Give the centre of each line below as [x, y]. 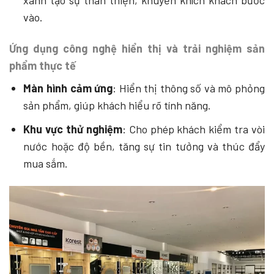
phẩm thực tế [43, 66]
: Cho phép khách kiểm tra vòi [194, 129]
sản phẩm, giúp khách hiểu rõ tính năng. [117, 106]
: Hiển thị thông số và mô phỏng [189, 88]
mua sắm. [46, 163]
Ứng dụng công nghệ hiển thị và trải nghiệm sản [137, 49]
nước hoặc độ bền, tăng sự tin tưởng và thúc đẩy [144, 146]
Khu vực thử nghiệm [73, 129]
